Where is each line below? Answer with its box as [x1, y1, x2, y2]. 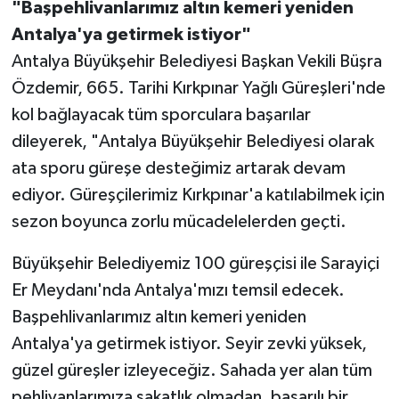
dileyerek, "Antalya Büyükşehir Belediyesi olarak [11, 132, 374, 151]
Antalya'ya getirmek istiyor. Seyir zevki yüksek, [11, 334, 367, 353]
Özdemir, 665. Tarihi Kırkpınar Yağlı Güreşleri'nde [11, 78, 386, 97]
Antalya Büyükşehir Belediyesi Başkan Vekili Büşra [11, 52, 382, 70]
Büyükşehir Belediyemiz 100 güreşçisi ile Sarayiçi [11, 254, 379, 273]
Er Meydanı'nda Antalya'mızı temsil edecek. [11, 281, 345, 299]
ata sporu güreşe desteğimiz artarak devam [11, 159, 346, 177]
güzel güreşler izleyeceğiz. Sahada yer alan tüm [11, 361, 372, 379]
